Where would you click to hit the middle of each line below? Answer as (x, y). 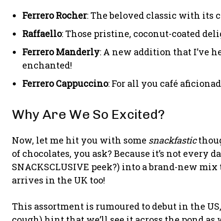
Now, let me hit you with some (80, 140)
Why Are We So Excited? (88, 114)
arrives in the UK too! (58, 180)
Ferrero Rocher (55, 15)
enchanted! (47, 65)
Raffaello (42, 34)
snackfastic (172, 140)
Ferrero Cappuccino (65, 83)
